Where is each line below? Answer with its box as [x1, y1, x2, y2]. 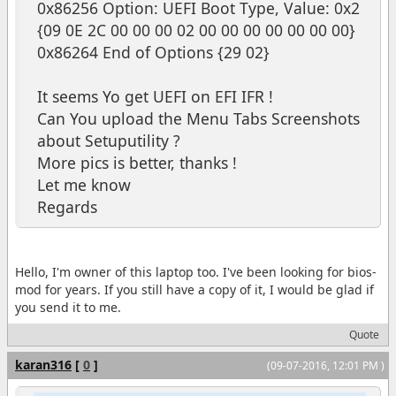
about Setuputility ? [37, 129, 180, 151]
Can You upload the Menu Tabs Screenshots [37, 107, 360, 129]
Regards [37, 195, 97, 217]
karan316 [15, 355, 72, 373]
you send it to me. [15, 298, 121, 316]
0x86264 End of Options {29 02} [37, 41, 270, 63]
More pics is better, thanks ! [37, 151, 237, 173]
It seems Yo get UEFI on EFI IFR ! [37, 85, 273, 107]
